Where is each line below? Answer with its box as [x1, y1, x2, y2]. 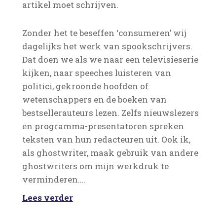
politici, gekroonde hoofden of [22, 80, 148, 92]
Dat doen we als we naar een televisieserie [22, 54, 198, 65]
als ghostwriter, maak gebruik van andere [22, 147, 198, 158]
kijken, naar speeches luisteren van [22, 67, 171, 78]
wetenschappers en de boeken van [22, 94, 167, 105]
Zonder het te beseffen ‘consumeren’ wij [22, 27, 186, 38]
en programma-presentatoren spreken [22, 120, 184, 132]
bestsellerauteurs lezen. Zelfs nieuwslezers [22, 107, 199, 118]
